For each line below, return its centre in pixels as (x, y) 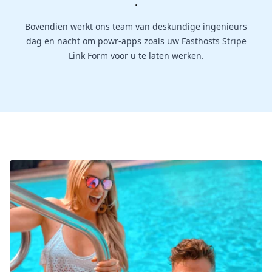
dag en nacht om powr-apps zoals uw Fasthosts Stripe (136, 41)
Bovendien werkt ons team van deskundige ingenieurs (136, 27)
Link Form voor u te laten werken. (136, 56)
